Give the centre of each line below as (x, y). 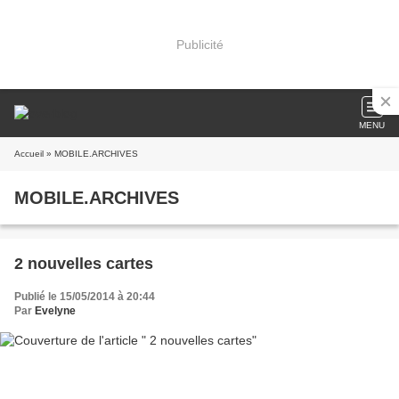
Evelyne (55, 311)
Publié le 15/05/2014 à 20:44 (85, 297)
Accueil (29, 154)
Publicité (199, 44)
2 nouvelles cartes (84, 264)
